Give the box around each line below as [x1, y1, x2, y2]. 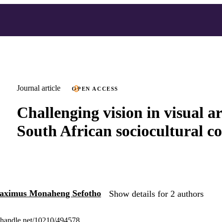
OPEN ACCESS [72, 86, 119, 92]
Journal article [17, 84, 60, 92]
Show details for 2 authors [109, 189, 204, 199]
